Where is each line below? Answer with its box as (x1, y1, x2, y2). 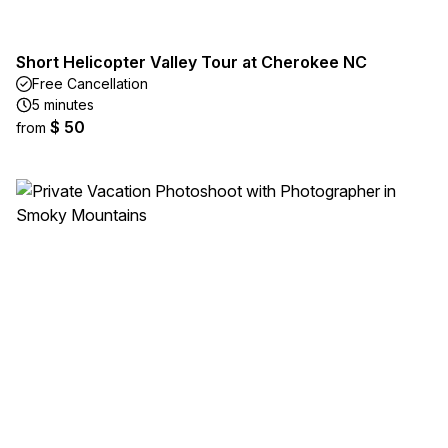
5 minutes (32, 96, 94, 113)
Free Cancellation (32, 75, 148, 92)
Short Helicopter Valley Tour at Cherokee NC (16, 52, 367, 72)
